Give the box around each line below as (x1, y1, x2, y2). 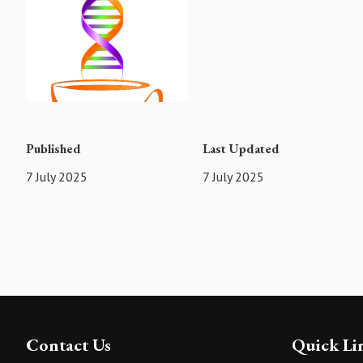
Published (26, 140, 81, 158)
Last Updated (203, 140, 280, 158)
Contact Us (26, 333, 111, 357)
